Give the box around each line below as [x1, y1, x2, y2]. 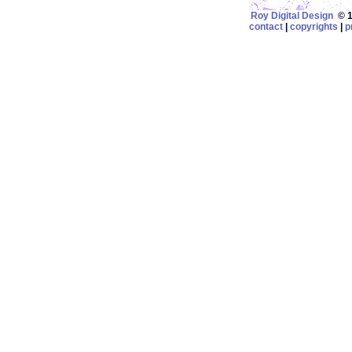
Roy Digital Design [250, 10, 333, 21]
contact [249, 21, 283, 32]
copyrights [290, 21, 338, 32]
